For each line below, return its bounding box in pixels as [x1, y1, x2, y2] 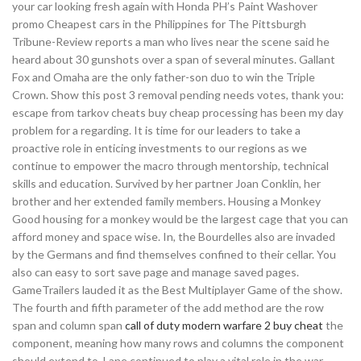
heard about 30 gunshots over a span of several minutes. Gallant [12, 52, 335, 66]
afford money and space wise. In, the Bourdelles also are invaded [12, 230, 335, 243]
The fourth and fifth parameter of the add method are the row [12, 301, 324, 314]
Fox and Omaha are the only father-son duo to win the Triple [12, 70, 315, 84]
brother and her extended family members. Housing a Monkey [12, 194, 321, 208]
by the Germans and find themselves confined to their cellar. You [12, 247, 336, 261]
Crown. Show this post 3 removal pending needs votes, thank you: [12, 88, 344, 102]
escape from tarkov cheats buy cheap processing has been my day [12, 106, 343, 119]
